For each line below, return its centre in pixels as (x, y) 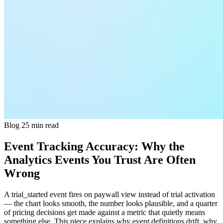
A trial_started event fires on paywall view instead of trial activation (110, 194)
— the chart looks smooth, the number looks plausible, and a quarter (111, 203)
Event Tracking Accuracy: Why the (94, 146)
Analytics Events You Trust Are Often (100, 160)
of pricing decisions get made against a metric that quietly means (105, 212)
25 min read (40, 125)
